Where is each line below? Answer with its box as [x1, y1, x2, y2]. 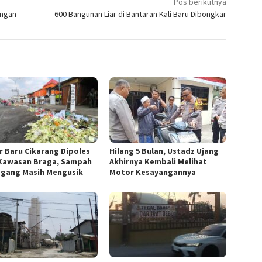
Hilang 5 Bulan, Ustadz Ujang [109, 146, 219, 157]
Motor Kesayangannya [109, 167, 196, 178]
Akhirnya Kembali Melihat [109, 156, 208, 167]
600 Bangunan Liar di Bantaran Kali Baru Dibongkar [54, 9, 227, 20]
